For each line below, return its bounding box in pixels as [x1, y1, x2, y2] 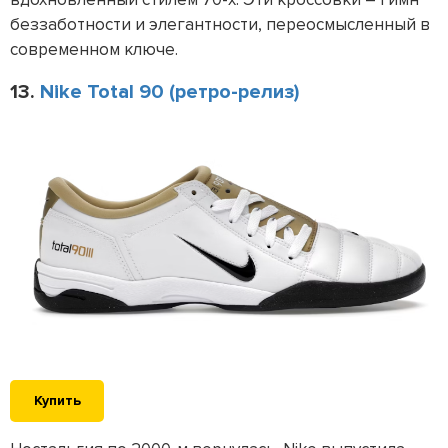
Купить [33, 392, 81, 410]
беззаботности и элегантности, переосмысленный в [10, 14, 430, 36]
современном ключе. [10, 39, 186, 61]
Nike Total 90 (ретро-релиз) [40, 80, 299, 105]
